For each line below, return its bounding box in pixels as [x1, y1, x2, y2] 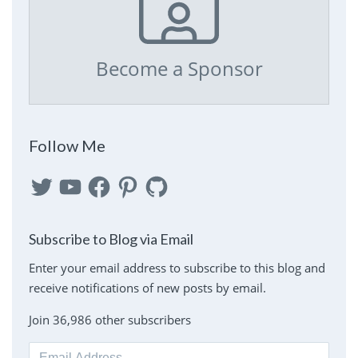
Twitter [27, 171, 70, 189]
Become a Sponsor [95, 55, 263, 82]
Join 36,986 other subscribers [28, 312, 191, 328]
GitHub [142, 171, 186, 189]
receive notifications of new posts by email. [28, 280, 266, 296]
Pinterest [113, 171, 169, 189]
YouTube [56, 171, 110, 189]
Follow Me [28, 136, 105, 156]
